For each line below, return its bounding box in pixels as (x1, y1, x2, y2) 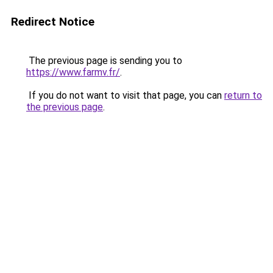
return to (224, 90, 262, 101)
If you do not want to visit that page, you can (26, 90, 224, 101)
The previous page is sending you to (26, 55, 182, 66)
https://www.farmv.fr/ (26, 66, 120, 78)
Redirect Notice (11, 15, 94, 29)
